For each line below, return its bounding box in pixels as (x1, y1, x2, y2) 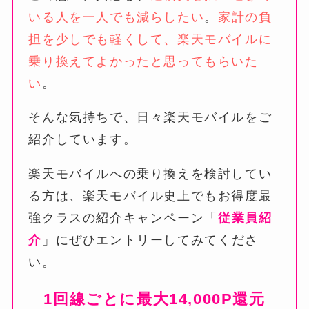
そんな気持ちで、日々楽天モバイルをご (28, 110, 272, 125)
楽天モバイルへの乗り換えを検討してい (28, 167, 272, 181)
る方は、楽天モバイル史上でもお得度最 (28, 189, 272, 203)
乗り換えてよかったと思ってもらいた (28, 54, 259, 68)
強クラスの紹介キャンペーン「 (28, 211, 218, 226)
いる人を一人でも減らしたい (28, 10, 205, 24)
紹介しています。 (28, 132, 137, 147)
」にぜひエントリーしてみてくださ (41, 233, 259, 248)
